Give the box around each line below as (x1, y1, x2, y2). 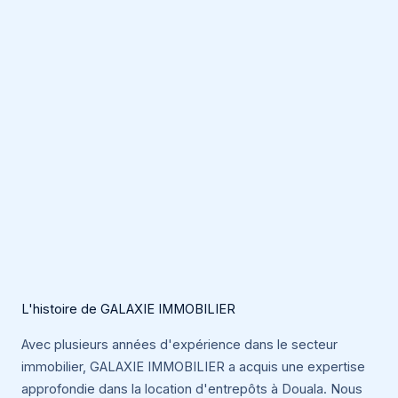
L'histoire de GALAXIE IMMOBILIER (21, 300, 235, 317)
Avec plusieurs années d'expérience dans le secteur (21, 336, 338, 353)
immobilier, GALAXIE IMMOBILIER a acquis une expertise (21, 358, 365, 375)
